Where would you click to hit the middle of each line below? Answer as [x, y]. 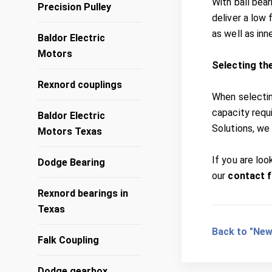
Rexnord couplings [80, 85]
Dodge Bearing [71, 162]
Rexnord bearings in [83, 193]
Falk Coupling [68, 240]
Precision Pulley [74, 7]
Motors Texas [70, 131]
